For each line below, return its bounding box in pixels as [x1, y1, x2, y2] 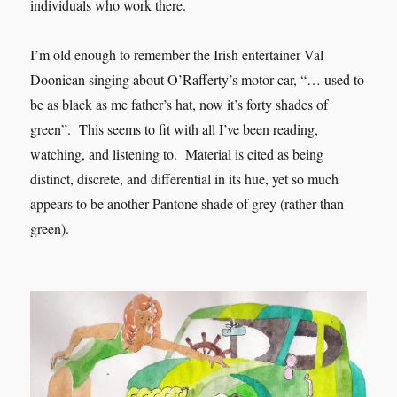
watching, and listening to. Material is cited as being [30, 144, 324, 163]
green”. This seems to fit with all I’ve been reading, [30, 119, 319, 138]
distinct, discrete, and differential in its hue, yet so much [30, 168, 339, 188]
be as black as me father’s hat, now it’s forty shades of [30, 94, 329, 113]
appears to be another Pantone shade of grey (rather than [30, 193, 345, 213]
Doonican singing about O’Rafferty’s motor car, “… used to [30, 69, 365, 89]
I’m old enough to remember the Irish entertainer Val [30, 44, 324, 64]
